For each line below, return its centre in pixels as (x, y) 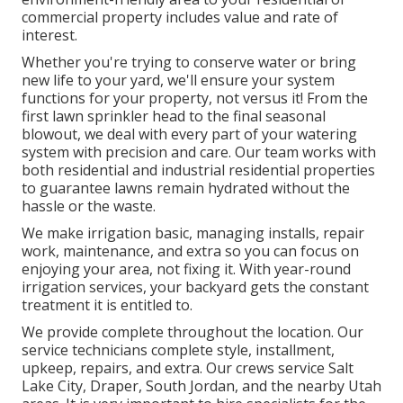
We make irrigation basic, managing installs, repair (193, 233)
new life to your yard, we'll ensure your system (178, 80)
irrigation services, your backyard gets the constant (195, 287)
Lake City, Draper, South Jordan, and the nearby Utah (201, 385)
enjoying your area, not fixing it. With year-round (186, 269)
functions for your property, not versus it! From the (195, 98)
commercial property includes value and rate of (180, 17)
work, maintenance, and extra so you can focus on (190, 251)
